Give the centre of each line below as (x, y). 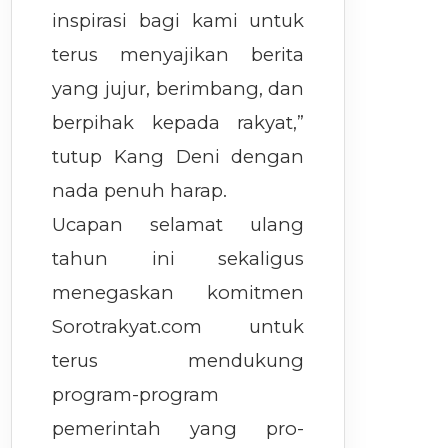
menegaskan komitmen (178, 292)
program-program (136, 394)
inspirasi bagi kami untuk (178, 20)
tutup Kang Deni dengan (178, 156)
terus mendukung (178, 360)
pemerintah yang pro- (178, 428)
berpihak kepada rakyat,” (178, 122)
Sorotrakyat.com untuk (178, 326)
